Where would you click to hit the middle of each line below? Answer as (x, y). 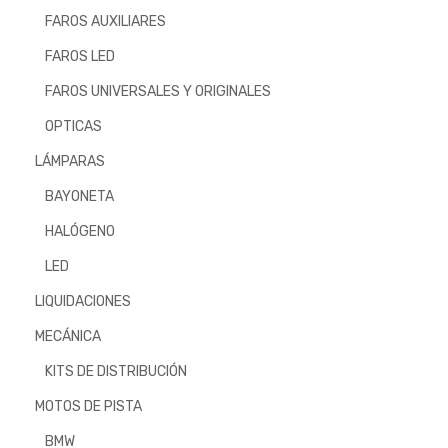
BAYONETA (79, 196)
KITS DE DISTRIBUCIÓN (116, 371)
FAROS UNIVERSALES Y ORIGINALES (158, 91)
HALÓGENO (80, 231)
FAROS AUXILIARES (105, 21)
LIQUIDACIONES (83, 301)
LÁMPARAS (70, 161)
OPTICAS (73, 126)
